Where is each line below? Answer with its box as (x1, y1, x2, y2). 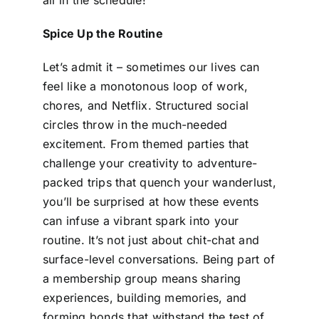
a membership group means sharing (42, 271, 241, 286)
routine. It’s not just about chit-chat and (42, 232, 260, 247)
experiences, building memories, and (42, 290, 247, 305)
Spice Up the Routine (42, 26, 163, 41)
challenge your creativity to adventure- (42, 155, 258, 170)
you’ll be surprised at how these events (42, 194, 259, 209)
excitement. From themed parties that (42, 136, 249, 151)
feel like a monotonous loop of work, (42, 78, 249, 93)
